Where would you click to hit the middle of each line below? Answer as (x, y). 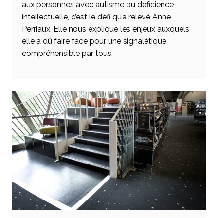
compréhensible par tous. (67, 54)
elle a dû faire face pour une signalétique (94, 41)
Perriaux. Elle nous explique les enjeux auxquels (105, 29)
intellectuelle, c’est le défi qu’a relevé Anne (96, 17)
